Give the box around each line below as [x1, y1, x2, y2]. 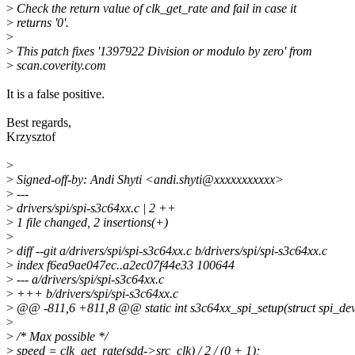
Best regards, [6, 116, 71, 130]
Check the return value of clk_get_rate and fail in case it [13, 2, 296, 16]
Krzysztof [6, 130, 55, 144]
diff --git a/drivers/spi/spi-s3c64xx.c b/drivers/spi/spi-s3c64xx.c [13, 244, 327, 258]
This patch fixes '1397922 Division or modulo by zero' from [13, 44, 312, 59]
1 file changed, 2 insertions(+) [13, 216, 168, 230]
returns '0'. [13, 16, 69, 30]
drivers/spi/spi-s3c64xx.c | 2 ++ [13, 201, 176, 216]
